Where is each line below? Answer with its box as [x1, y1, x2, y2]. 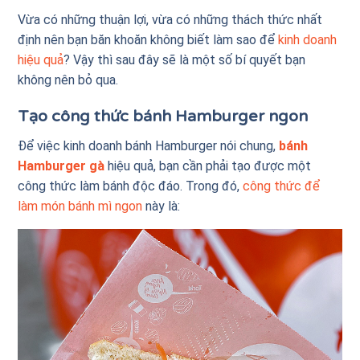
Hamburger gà [18, 157, 105, 174]
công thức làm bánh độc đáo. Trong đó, [18, 178, 243, 194]
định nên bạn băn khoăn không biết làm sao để [18, 31, 279, 47]
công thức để [243, 178, 321, 194]
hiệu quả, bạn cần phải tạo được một [104, 157, 312, 174]
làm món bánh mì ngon [18, 198, 143, 214]
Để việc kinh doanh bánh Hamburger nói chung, [18, 137, 280, 153]
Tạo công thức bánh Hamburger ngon [18, 106, 309, 126]
